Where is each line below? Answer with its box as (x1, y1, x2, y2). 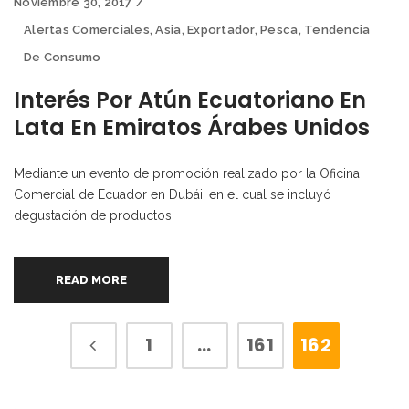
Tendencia (304, 22, 371, 37)
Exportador (187, 22, 255, 37)
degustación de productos (14, 207, 172, 223)
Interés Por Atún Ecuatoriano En (14, 84, 366, 115)
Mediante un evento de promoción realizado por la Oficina (14, 165, 360, 181)
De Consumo (24, 49, 101, 64)
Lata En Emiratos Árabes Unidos (14, 111, 370, 142)
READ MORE (56, 272, 128, 287)
